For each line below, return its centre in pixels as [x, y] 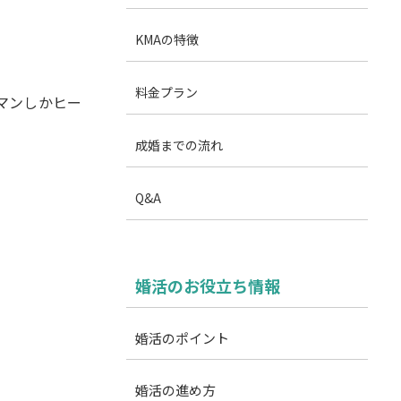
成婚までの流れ [179, 145]
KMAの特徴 [167, 39]
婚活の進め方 [175, 390]
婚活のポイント [182, 338]
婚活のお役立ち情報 [208, 286]
